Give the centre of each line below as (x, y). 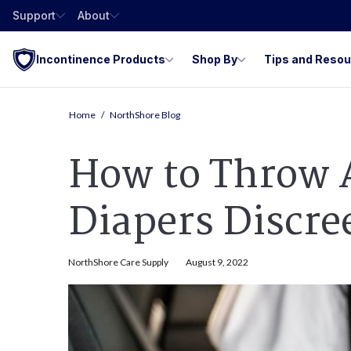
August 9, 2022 (217, 262)
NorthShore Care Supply (119, 262)
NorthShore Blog (145, 115)
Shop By (215, 59)
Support (34, 15)
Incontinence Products (101, 59)
